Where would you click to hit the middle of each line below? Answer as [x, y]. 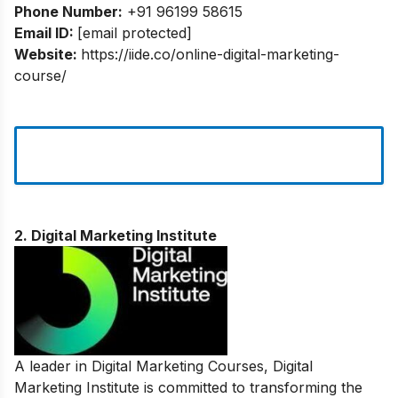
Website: [48, 54]
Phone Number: [68, 11]
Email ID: [46, 32]
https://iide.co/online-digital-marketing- [210, 54]
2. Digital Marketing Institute [115, 235]
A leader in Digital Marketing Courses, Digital [163, 366]
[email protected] [135, 32]
